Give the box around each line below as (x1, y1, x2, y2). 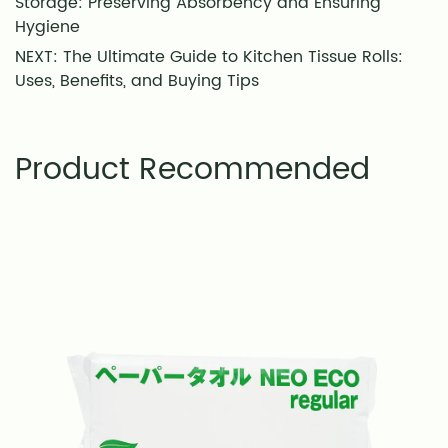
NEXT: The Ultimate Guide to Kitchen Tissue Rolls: (15, 43, 403, 70)
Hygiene (15, 13, 80, 40)
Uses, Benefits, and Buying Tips (15, 67, 259, 94)
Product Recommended (15, 145, 370, 195)
